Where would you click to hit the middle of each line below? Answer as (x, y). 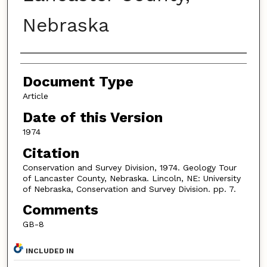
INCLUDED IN (50, 251)
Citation (51, 153)
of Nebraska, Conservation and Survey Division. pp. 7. (129, 189)
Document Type (78, 82)
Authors (47, 65)
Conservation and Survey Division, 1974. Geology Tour (129, 167)
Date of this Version (92, 118)
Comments (60, 210)
